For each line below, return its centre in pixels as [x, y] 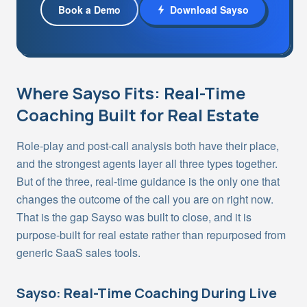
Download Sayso [209, 10]
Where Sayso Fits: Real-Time [131, 93]
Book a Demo [89, 10]
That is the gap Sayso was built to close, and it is [134, 217]
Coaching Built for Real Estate [138, 115]
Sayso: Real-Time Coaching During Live [147, 293]
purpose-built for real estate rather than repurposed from [151, 235]
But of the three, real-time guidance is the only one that [148, 181]
